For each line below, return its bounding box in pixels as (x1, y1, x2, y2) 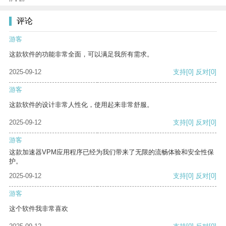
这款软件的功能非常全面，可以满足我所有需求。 (9, 50, 153, 59)
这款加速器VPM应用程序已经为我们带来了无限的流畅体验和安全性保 (9, 148, 214, 156)
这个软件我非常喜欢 (9, 205, 68, 213)
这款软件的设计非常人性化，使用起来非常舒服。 (9, 101, 153, 109)
